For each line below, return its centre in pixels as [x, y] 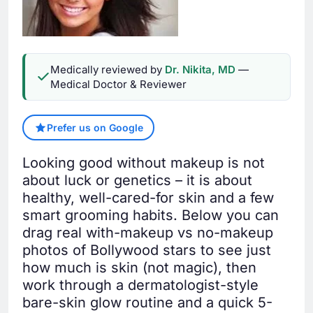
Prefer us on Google [95, 128]
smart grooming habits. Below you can [151, 216]
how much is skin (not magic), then [139, 268]
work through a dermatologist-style [140, 285]
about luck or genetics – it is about [137, 181]
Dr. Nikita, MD [200, 70]
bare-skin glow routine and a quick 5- [147, 303]
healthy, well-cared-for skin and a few [148, 198]
